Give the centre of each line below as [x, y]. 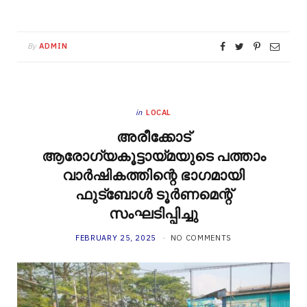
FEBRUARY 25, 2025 [116, 238]
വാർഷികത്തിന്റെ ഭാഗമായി [153, 175]
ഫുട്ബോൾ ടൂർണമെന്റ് [153, 194]
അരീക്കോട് [153, 137]
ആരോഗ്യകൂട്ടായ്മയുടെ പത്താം [153, 156]
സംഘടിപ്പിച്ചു [153, 213]
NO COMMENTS [201, 238]
